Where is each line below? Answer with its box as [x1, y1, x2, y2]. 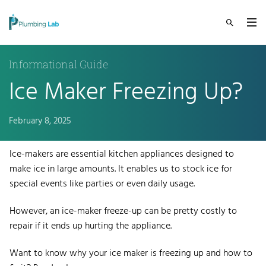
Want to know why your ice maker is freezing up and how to [9, 245, 252, 261]
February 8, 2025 [9, 113, 71, 128]
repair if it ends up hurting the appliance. [9, 218, 174, 234]
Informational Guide [9, 57, 109, 71]
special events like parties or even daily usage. [9, 176, 199, 192]
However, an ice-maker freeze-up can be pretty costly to [9, 203, 237, 219]
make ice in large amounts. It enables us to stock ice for [9, 161, 232, 177]
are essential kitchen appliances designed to [53, 146, 234, 162]
